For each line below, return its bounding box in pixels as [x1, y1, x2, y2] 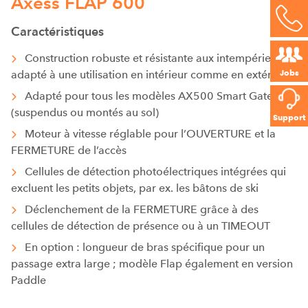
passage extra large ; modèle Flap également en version [11, 257, 293, 270]
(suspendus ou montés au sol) [11, 106, 159, 119]
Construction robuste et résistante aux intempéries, [25, 52, 278, 65]
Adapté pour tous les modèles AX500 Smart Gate [25, 89, 273, 102]
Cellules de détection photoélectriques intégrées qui [25, 165, 286, 178]
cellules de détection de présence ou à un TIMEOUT [11, 219, 270, 232]
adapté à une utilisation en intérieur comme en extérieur [11, 68, 291, 81]
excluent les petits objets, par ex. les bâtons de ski [11, 181, 258, 195]
